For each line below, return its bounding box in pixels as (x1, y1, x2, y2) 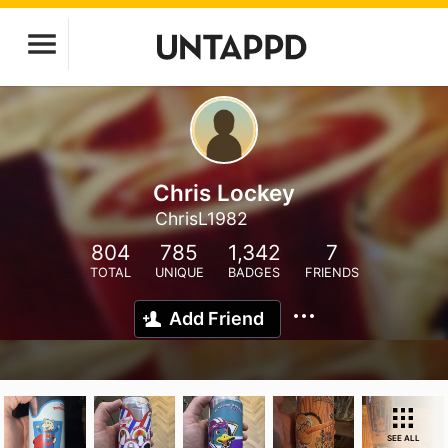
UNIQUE (154, 265, 204, 280)
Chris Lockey (153, 179, 295, 206)
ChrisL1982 (155, 208, 248, 229)
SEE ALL (386, 433, 420, 443)
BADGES (228, 265, 280, 280)
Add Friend (169, 308, 264, 329)
